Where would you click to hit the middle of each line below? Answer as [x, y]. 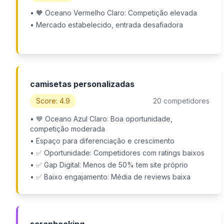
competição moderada [67, 129]
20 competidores [181, 101]
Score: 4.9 [53, 101]
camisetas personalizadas [82, 84]
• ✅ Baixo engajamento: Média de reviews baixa [110, 177]
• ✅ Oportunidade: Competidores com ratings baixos [117, 153]
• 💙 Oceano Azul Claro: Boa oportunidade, [101, 119]
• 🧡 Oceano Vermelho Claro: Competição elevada [113, 13]
